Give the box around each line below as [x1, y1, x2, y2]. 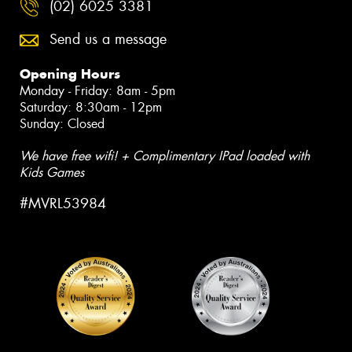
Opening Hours [20, 65, 120, 83]
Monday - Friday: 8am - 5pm [20, 82, 175, 100]
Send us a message [49, 30, 167, 49]
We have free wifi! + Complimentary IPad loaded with [20, 148, 310, 165]
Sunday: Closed [20, 115, 104, 133]
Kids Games [20, 164, 84, 181]
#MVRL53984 [20, 193, 106, 213]
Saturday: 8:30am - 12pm [20, 99, 162, 116]
